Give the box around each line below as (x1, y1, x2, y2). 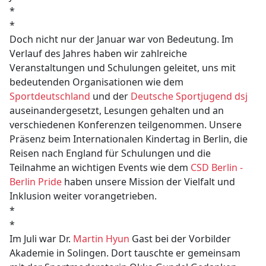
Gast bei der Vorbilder (129, 232, 232, 246)
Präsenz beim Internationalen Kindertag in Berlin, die (9, 132, 248, 146)
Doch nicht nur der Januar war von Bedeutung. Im (9, 33, 234, 46)
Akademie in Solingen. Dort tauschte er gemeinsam (9, 246, 241, 260)
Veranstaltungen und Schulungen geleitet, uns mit (9, 61, 236, 75)
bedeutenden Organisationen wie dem (9, 75, 184, 89)
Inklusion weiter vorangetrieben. (9, 189, 157, 203)
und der (90, 90, 131, 103)
